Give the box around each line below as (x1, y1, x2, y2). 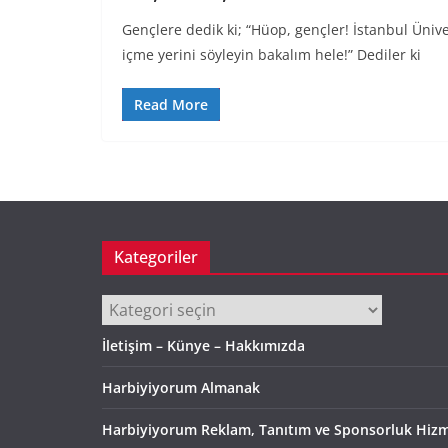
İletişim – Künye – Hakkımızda (102, 336, 305, 355)
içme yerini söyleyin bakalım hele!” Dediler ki (122, 44, 421, 64)
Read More (134, 94, 208, 114)
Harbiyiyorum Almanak (102, 378, 260, 397)
